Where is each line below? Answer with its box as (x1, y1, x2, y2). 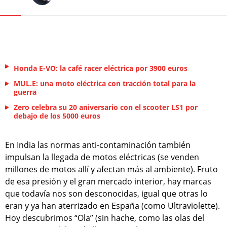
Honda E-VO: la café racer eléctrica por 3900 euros (14, 63, 187, 73)
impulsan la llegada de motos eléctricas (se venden (5, 151, 199, 163)
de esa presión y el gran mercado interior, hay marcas (5, 175, 211, 187)
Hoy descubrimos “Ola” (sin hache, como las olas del (5, 212, 204, 223)
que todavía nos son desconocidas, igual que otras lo (5, 187, 208, 199)
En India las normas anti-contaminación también (5, 139, 191, 150)
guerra (14, 87, 36, 97)
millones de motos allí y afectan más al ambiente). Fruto (5, 163, 218, 175)
